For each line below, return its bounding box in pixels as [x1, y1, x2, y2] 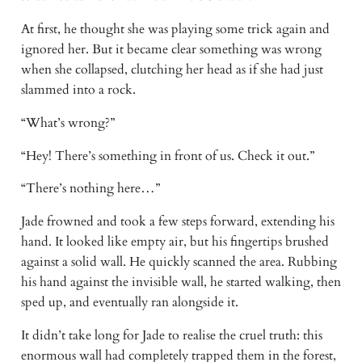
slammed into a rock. [20, 80, 139, 99]
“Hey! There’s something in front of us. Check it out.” [20, 146, 318, 165]
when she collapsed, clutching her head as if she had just [20, 60, 323, 78]
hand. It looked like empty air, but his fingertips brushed [20, 233, 329, 251]
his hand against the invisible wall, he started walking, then [20, 273, 341, 292]
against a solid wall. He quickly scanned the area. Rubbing [20, 253, 337, 271]
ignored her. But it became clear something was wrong [20, 40, 322, 58]
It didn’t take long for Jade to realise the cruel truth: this [20, 326, 322, 345]
